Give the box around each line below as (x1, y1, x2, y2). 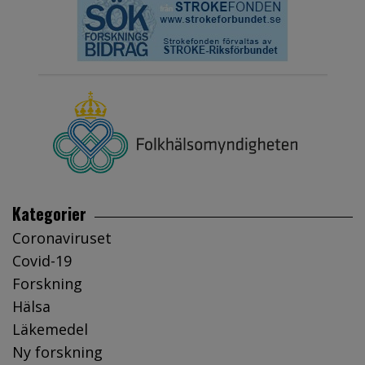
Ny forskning (12, 341, 103, 362)
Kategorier (12, 200, 86, 226)
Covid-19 (12, 250, 72, 270)
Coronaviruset (12, 227, 112, 248)
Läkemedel (12, 319, 88, 339)
